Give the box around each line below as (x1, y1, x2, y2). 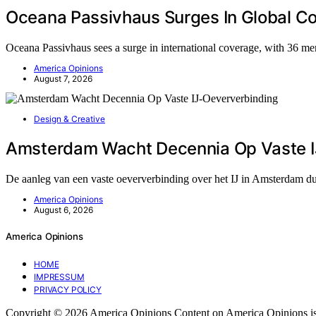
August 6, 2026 (34, 204, 93, 215)
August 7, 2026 (34, 73, 92, 84)
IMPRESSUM (34, 271, 85, 282)
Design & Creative (34, 113, 105, 124)
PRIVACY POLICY (34, 284, 102, 295)
